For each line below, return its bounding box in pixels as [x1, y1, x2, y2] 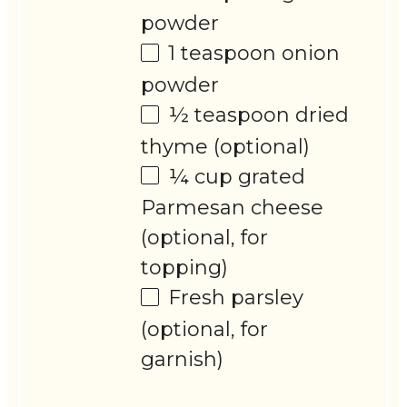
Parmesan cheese [141, 195, 324, 221]
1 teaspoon [168, 41, 277, 66]
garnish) [141, 347, 224, 372]
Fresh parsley [168, 285, 304, 311]
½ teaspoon [168, 103, 291, 128]
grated [233, 164, 306, 189]
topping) [141, 255, 229, 281]
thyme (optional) [141, 134, 311, 159]
